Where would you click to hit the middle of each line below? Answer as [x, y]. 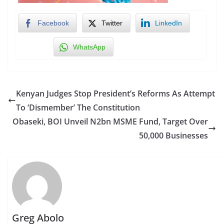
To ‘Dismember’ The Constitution [78, 107]
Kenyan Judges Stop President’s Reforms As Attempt [115, 93]
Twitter [112, 23]
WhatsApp [89, 47]
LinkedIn [168, 23]
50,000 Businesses [173, 135]
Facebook [53, 23]
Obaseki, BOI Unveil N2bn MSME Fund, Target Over [110, 121]
